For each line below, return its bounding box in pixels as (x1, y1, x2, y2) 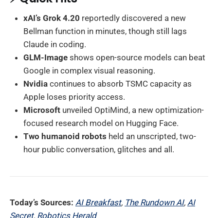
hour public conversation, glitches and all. (23, 144, 174, 154)
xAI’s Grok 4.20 (23, 13, 80, 23)
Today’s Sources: (10, 198, 73, 208)
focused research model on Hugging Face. (23, 118, 179, 128)
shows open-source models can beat (68, 52, 205, 62)
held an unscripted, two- (107, 131, 196, 141)
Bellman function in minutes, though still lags (23, 26, 187, 36)
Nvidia (23, 78, 48, 89)
